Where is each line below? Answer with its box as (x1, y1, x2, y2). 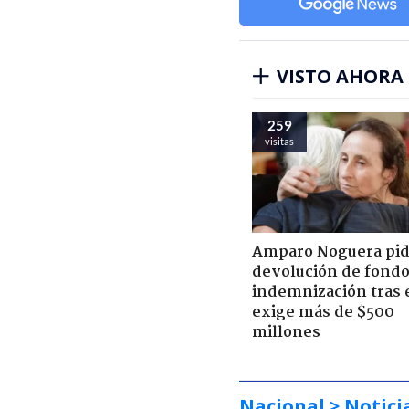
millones (252, 320, 320, 345)
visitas (265, 134, 294, 147)
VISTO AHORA (277, 63, 404, 89)
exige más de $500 (252, 299, 394, 325)
